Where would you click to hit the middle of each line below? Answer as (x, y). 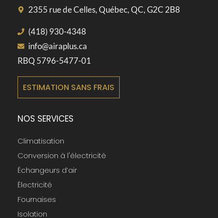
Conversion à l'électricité (62, 156)
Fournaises (36, 200)
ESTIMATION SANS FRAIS (68, 88)
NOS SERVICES (45, 119)
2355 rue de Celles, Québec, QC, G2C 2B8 (104, 10)
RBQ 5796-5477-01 (54, 61)
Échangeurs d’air (47, 170)
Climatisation (41, 141)
